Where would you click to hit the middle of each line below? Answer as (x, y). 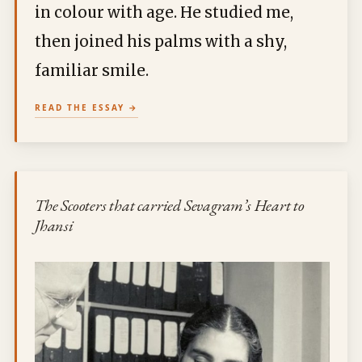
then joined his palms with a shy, (161, 42)
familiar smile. (92, 71)
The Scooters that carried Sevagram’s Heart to (170, 205)
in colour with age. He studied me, (164, 13)
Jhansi (54, 225)
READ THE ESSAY (80, 107)
